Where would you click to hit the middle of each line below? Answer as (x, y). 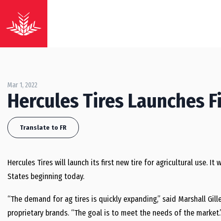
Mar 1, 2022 (22, 85)
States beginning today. (46, 176)
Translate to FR (43, 128)
